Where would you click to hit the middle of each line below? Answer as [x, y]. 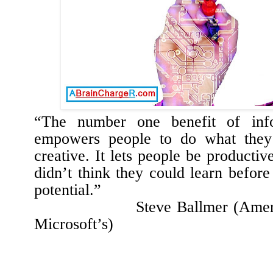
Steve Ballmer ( [136, 207]
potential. [64, 190]
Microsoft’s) [74, 224]
